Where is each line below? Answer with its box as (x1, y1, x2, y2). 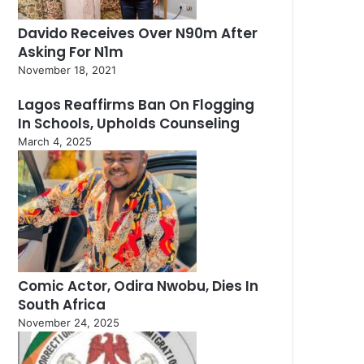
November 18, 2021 (18, 63, 116, 77)
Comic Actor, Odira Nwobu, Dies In (18, 276, 258, 297)
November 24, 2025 (18, 316, 119, 330)
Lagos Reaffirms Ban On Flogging (18, 95, 254, 115)
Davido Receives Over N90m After (18, 24, 258, 44)
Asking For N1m (18, 42, 123, 63)
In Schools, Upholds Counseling (18, 114, 240, 134)
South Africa (18, 295, 106, 315)
